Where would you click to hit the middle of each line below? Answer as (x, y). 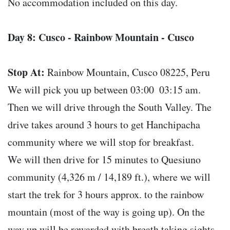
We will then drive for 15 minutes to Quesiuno (104, 160)
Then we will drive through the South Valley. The (110, 107)
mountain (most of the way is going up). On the (106, 212)
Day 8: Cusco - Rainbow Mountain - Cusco (101, 37)
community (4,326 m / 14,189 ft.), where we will (109, 177)
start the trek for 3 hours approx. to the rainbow (106, 195)
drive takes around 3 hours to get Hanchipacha (104, 125)
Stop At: (26, 72)
